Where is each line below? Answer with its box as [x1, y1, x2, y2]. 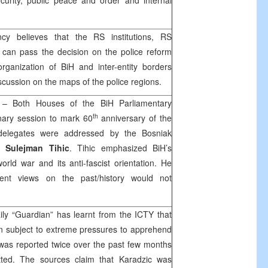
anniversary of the [98, 112, 172, 124]
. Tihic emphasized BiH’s [69, 142, 172, 154]
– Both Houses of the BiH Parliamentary [2, 97, 172, 109]
